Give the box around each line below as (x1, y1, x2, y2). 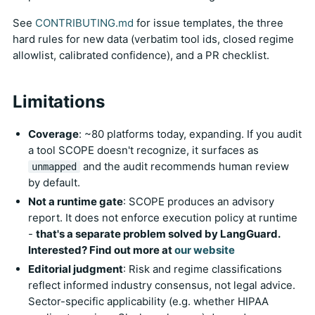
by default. (28, 175, 80, 189)
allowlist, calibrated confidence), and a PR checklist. (13, 48, 269, 62)
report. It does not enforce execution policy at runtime (28, 210, 297, 224)
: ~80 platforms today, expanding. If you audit (79, 127, 302, 141)
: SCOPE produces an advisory (123, 194, 274, 208)
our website (174, 243, 235, 257)
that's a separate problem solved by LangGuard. (36, 226, 280, 240)
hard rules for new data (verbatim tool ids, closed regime (13, 32, 294, 46)
